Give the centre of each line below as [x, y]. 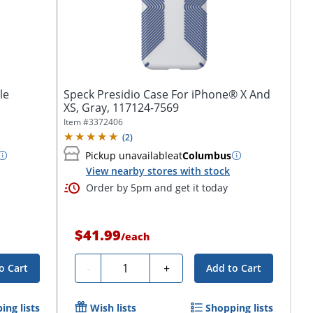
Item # [76, 122]
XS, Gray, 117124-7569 [121, 108]
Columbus [207, 155]
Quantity [129, 266]
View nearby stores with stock [158, 171]
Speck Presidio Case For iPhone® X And [167, 95]
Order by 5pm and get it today [157, 187]
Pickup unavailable [129, 155]
